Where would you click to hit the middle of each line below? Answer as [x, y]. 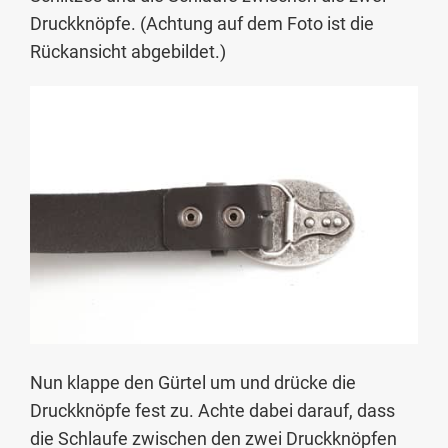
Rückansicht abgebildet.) [128, 51]
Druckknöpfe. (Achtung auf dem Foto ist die [202, 23]
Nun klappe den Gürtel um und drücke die [193, 383]
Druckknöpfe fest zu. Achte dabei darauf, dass [212, 411]
